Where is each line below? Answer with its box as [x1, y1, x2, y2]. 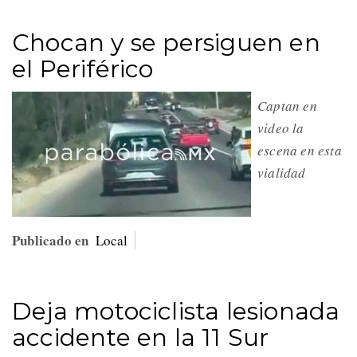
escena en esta [257, 140, 342, 159]
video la [257, 118, 304, 137]
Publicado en [12, 229, 89, 250]
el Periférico [12, 53, 154, 84]
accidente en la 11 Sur [12, 322, 269, 352]
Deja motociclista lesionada [12, 296, 340, 326]
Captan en [257, 96, 317, 115]
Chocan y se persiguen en [12, 27, 320, 57]
